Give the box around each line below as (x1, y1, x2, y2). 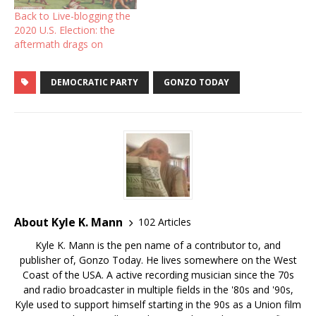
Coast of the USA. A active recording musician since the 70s (22, 267, 294, 281)
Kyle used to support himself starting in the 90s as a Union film (15, 297, 301, 311)
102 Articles (138, 215, 191, 229)
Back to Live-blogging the (14, 8, 130, 23)
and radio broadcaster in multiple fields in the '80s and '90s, (23, 282, 293, 296)
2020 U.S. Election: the (14, 23, 115, 37)
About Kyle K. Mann (14, 214, 123, 230)
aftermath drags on (14, 37, 103, 51)
